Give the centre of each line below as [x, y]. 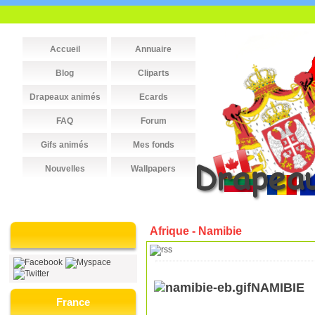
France [73, 302]
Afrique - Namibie [196, 231]
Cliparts [153, 73]
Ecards [153, 97]
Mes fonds [153, 145]
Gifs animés [65, 145]
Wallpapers [153, 169]
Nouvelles [65, 169]
